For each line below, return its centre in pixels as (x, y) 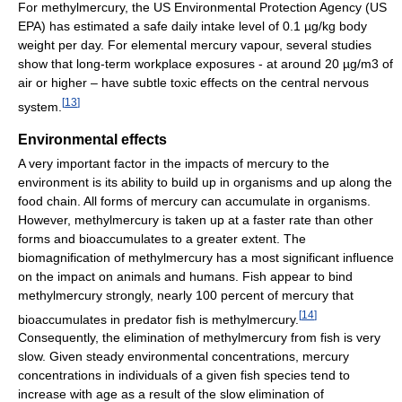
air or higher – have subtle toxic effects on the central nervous (193, 83)
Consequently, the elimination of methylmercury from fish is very (199, 338)
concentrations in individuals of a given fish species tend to (184, 376)
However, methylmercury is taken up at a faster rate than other (196, 219)
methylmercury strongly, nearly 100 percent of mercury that (186, 295)
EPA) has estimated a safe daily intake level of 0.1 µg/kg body (192, 26)
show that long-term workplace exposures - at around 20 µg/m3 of (205, 64)
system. (40, 106)
